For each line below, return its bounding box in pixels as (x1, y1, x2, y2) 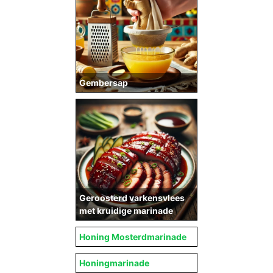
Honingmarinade (79, 258, 149, 268)
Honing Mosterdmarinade (79, 232, 186, 242)
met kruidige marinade (79, 205, 173, 216)
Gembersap (79, 77, 128, 88)
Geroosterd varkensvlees (79, 193, 185, 203)
